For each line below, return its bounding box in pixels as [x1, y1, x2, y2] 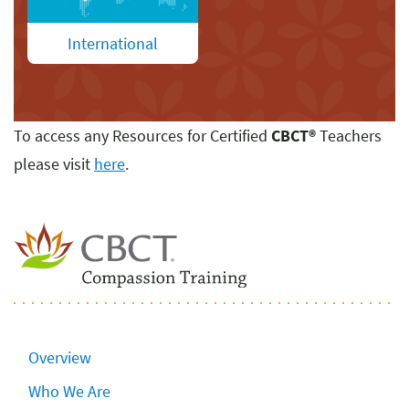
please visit [14, 153, 94, 175]
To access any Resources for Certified [14, 125, 271, 147]
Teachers [316, 125, 382, 147]
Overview [28, 346, 91, 368]
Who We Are [28, 380, 110, 402]
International [68, 33, 158, 55]
